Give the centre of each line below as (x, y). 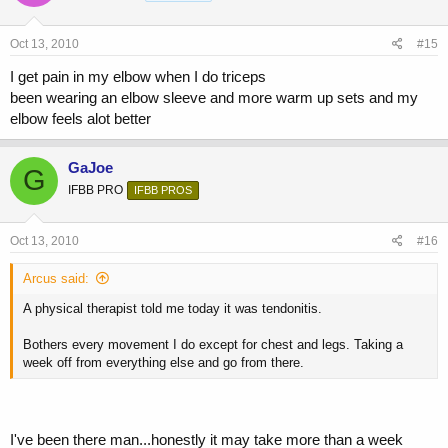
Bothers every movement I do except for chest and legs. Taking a (213, 345)
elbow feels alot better (80, 118)
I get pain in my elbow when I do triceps (138, 76)
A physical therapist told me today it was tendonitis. (172, 309)
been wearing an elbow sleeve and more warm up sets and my (214, 97)
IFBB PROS (163, 189)
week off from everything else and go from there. (163, 363)
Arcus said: (56, 279)
